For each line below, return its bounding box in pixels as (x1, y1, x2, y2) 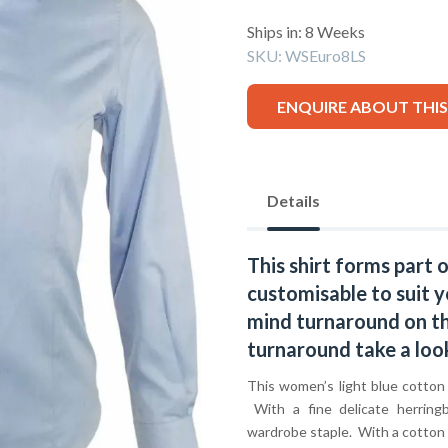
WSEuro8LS (284, 45, 366, 65)
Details (266, 191, 320, 211)
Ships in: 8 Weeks (246, 21, 365, 41)
